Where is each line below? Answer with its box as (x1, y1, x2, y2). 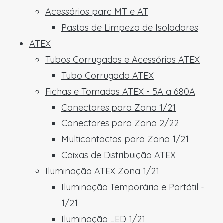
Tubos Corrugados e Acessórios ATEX (45, 54, 200, 65)
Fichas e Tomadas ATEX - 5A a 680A (45, 86, 195, 97)
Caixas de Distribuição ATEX (61, 149, 176, 161)
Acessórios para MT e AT (45, 6, 148, 17)
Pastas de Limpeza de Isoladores (61, 22, 198, 33)
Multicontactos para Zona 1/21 (61, 133, 189, 145)
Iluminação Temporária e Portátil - (61, 181, 204, 193)
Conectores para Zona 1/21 (61, 102, 176, 113)
